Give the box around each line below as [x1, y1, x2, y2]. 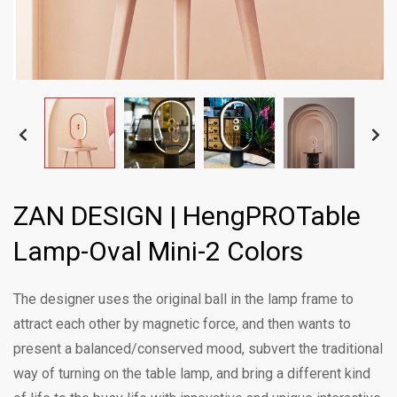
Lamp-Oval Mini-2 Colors [13, 236, 303, 267]
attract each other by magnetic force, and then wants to [13, 315, 351, 332]
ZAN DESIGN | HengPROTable [13, 200, 361, 231]
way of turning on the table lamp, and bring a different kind [13, 365, 370, 382]
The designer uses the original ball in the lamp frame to [13, 291, 354, 307]
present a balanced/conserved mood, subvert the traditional [13, 340, 383, 357]
